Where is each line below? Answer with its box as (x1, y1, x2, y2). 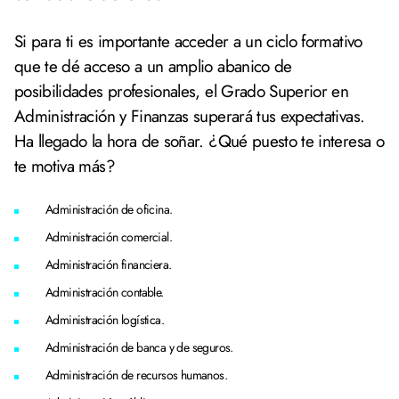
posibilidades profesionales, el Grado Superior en (14, 79, 349, 103)
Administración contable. (45, 283, 167, 301)
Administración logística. (45, 311, 167, 329)
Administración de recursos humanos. (45, 366, 231, 384)
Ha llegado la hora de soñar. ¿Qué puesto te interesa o (14, 129, 384, 153)
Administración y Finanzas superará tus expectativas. (14, 104, 365, 128)
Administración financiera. (45, 256, 175, 273)
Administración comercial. (45, 228, 175, 246)
